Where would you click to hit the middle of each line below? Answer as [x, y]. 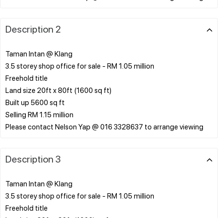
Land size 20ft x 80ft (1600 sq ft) [58, 90]
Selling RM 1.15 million [39, 114]
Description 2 [33, 28]
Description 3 [33, 158]
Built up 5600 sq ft [35, 102]
